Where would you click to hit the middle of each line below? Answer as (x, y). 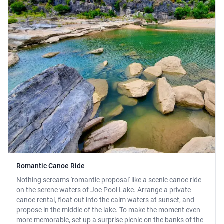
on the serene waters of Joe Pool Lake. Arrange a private (104, 190)
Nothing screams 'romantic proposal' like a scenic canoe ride (109, 180)
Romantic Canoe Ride (51, 166)
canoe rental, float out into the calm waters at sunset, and (105, 200)
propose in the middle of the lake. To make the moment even (108, 210)
